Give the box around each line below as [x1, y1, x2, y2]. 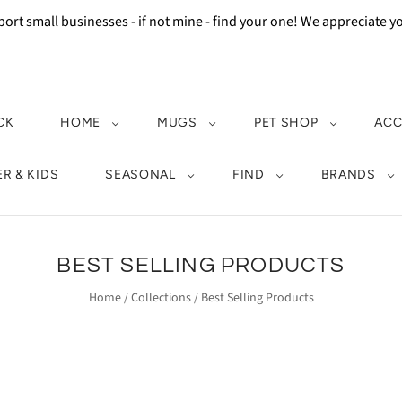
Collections [130, 289, 191, 307]
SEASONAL [105, 167, 176, 182]
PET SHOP [253, 115, 319, 130]
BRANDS [320, 167, 376, 182]
